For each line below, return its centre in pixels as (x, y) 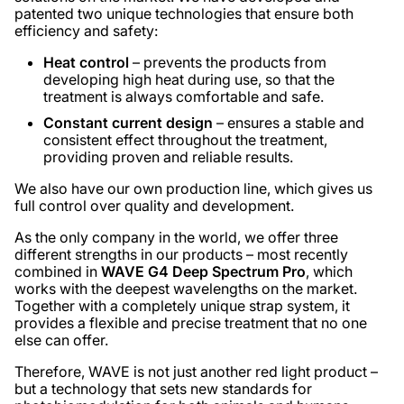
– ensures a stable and (289, 123)
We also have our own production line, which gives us (193, 188)
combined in (58, 271)
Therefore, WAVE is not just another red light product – (196, 372)
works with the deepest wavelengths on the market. (186, 289)
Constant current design (128, 123)
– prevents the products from (228, 62)
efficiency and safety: (86, 31)
